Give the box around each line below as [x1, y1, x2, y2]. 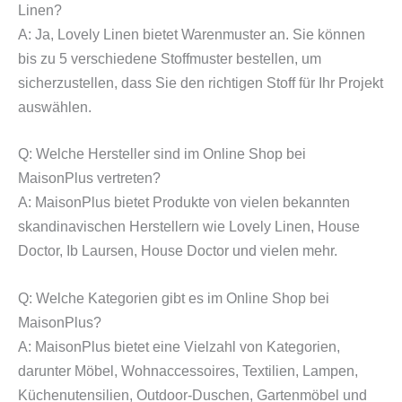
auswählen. [18, 99, 92, 115]
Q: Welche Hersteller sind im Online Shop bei [18, 146, 306, 162]
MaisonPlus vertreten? [18, 170, 161, 187]
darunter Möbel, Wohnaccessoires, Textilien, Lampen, [18, 363, 358, 379]
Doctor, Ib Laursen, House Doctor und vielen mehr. [18, 243, 337, 259]
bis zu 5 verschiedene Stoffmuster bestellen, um [18, 50, 321, 66]
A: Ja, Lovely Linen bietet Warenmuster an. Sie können [18, 26, 365, 42]
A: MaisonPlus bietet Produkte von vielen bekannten [18, 195, 350, 211]
